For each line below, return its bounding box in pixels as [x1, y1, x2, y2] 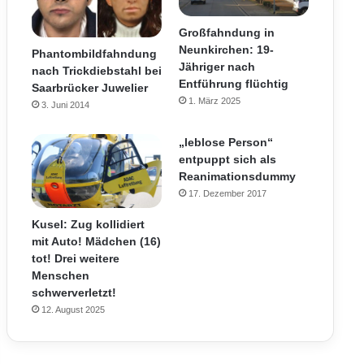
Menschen [31, 268, 89, 282]
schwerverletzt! [31, 285, 116, 299]
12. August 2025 [41, 304, 105, 314]
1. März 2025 [188, 96, 240, 106]
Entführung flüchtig [178, 77, 288, 91]
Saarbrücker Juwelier [31, 81, 148, 95]
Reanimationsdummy [178, 170, 296, 184]
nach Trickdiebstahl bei [31, 64, 162, 78]
